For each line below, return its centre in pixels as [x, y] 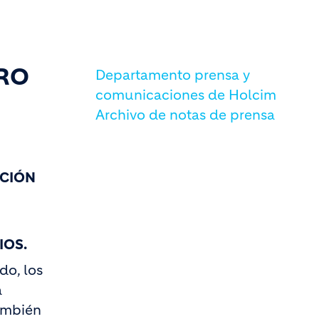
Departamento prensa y [173, 75]
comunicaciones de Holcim [186, 95]
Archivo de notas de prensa [185, 115]
